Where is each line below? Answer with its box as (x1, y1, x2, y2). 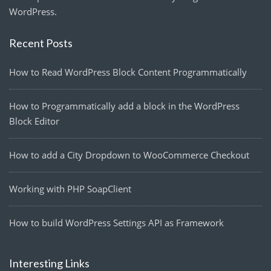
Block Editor (9, 114, 59, 127)
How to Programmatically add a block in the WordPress (9, 99, 240, 112)
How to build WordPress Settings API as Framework (9, 216, 224, 229)
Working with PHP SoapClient (9, 182, 131, 195)
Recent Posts (9, 36, 73, 50)
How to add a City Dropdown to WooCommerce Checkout (9, 148, 249, 161)
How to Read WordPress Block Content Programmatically (9, 65, 247, 78)
